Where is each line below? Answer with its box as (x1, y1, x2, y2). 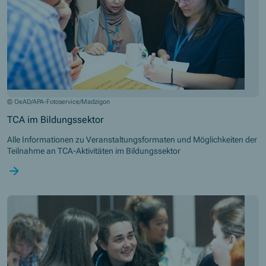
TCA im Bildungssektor (7, 114, 103, 126)
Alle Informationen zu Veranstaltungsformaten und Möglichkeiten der (7, 135, 257, 145)
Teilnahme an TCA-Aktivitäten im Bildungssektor (7, 146, 182, 156)
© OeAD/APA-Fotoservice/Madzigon (7, 98, 110, 106)
